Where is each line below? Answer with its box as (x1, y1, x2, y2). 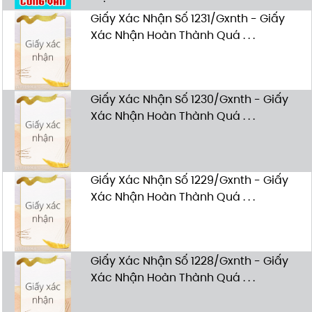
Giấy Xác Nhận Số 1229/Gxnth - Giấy (90, 172, 288, 189)
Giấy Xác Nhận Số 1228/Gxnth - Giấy (90, 253, 288, 270)
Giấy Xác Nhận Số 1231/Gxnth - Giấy (90, 10, 285, 26)
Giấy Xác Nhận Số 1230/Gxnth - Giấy (90, 91, 288, 108)
